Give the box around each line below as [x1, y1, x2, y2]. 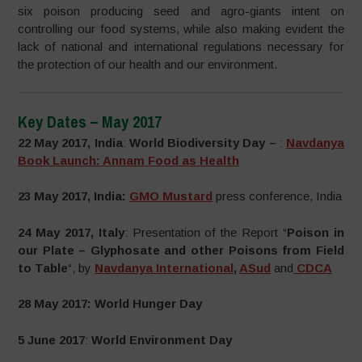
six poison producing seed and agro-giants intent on [18, 4, 344, 19]
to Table [18, 260, 69, 275]
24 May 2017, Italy [18, 225, 124, 239]
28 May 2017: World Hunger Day [18, 297, 203, 311]
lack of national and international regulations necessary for [18, 40, 344, 54]
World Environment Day [91, 332, 233, 347]
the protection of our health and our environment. [18, 57, 278, 72]
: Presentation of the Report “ [124, 225, 288, 239]
